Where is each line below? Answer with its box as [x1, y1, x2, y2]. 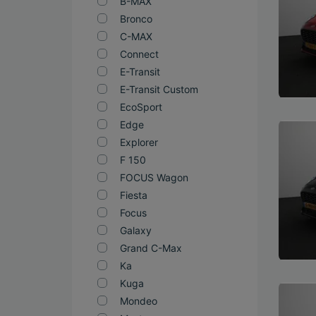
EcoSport [120, 101, 162, 113]
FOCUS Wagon [120, 171, 188, 183]
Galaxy [120, 224, 152, 236]
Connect [120, 48, 159, 60]
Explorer [120, 136, 158, 148]
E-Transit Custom [120, 83, 198, 95]
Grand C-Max [120, 242, 182, 254]
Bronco [120, 13, 152, 25]
